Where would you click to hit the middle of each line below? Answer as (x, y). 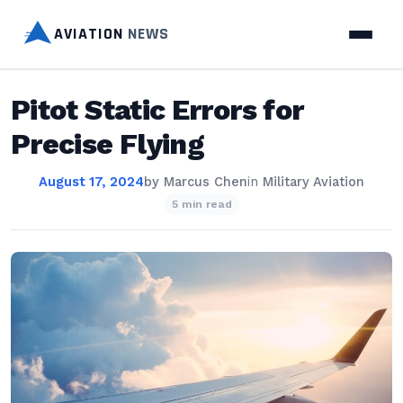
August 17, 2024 (91, 182)
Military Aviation (313, 182)
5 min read (201, 204)
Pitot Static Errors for (157, 110)
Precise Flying (108, 144)
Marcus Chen (206, 182)
